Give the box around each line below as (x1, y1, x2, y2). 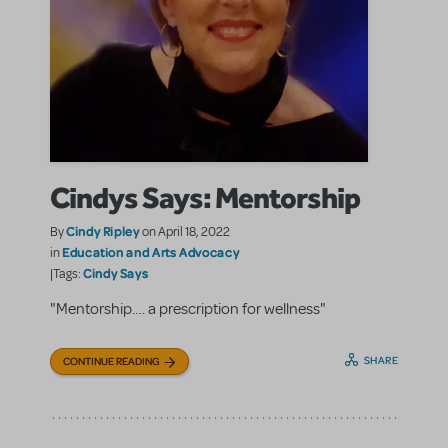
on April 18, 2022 (141, 223, 230, 240)
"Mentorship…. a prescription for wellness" (50, 298, 326, 319)
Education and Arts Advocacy (62, 243, 240, 260)
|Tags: (50, 265, 83, 282)
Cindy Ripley (66, 222, 140, 239)
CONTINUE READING (63, 353, 160, 368)
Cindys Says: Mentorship (50, 178, 360, 215)
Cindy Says (83, 264, 149, 281)
